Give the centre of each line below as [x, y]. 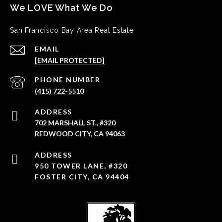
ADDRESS [54, 112]
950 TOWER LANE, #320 [81, 166]
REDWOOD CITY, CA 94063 [80, 134]
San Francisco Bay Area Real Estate [72, 30]
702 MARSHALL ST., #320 [75, 123]
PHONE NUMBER [67, 80]
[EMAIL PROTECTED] [70, 60]
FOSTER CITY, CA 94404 [82, 177]
